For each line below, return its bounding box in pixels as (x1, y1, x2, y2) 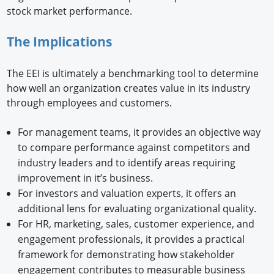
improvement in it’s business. (17, 171, 155, 185)
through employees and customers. (7, 96, 175, 110)
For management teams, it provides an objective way (17, 125, 261, 139)
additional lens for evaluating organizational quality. (17, 202, 256, 216)
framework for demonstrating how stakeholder (17, 248, 235, 262)
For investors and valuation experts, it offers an (17, 187, 236, 201)
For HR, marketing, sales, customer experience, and (17, 217, 254, 231)
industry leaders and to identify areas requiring (17, 156, 235, 170)
